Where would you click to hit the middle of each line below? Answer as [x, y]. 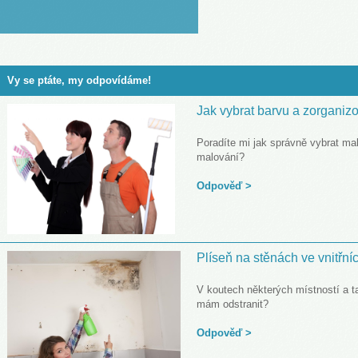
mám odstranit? [233, 304]
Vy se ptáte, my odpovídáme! [79, 81]
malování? [221, 157]
